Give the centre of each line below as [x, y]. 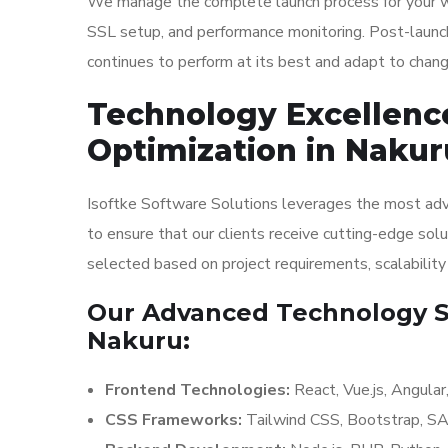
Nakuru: [138, 340]
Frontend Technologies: [197, 390]
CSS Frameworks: [173, 420]
